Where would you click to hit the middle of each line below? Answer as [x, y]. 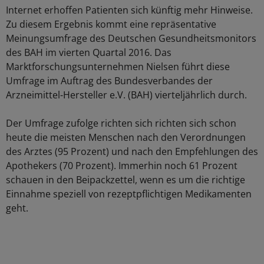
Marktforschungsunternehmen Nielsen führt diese [118, 67]
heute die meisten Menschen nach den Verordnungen [126, 138]
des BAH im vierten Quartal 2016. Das [89, 53]
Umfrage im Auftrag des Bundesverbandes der [109, 81]
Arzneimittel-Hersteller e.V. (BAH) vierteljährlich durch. [126, 95]
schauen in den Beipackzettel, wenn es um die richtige [126, 180]
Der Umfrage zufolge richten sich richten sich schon [121, 123]
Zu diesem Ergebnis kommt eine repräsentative [111, 24]
